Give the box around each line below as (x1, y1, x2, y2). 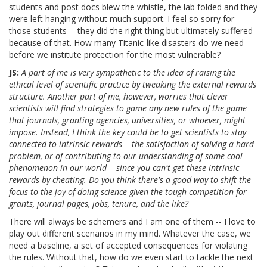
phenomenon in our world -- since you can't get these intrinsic (9, 162, 239, 174)
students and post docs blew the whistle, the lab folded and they (9, 1, 257, 13)
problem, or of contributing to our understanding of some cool (9, 150, 243, 162)
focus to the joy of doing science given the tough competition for (9, 186, 247, 198)
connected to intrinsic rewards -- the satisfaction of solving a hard (9, 138, 254, 150)
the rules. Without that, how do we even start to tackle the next (9, 252, 253, 263)
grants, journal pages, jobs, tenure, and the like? (9, 198, 188, 210)
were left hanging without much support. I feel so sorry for (9, 13, 234, 25)
